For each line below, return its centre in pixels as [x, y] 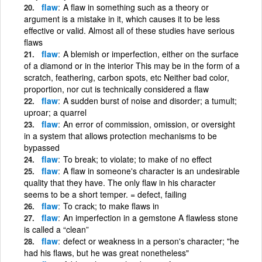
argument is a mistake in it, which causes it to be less [122, 18]
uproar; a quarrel [55, 112]
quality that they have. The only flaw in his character [120, 182]
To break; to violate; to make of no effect [137, 159]
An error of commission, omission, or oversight [149, 124]
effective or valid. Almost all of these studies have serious [129, 30]
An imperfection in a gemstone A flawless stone [151, 217]
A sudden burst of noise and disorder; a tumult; [150, 100]
